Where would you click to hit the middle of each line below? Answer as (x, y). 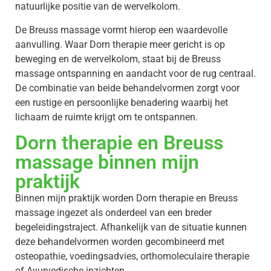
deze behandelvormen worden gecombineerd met (120, 242)
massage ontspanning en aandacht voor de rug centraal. (135, 73)
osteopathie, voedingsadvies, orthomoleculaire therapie (132, 256)
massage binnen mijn (107, 162)
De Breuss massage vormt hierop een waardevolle (121, 30)
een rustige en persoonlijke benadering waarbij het (122, 102)
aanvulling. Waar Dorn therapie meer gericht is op (120, 44)
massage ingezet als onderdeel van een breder (113, 213)
